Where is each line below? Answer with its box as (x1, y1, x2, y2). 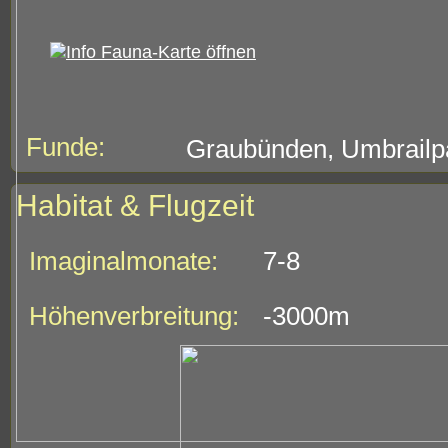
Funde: (26, 132, 105, 162)
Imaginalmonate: (29, 246, 218, 276)
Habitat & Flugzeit (16, 189, 254, 222)
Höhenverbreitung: (29, 301, 239, 331)
